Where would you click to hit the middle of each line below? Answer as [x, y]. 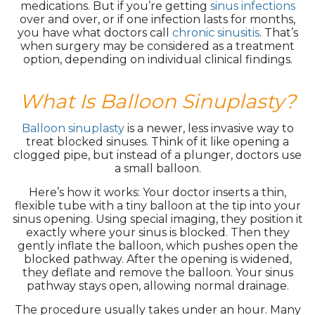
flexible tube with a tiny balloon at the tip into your [157, 206]
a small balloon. [157, 168]
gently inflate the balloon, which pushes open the [157, 246]
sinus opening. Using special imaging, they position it [157, 219]
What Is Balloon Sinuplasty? [157, 101]
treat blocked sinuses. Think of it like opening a [157, 142]
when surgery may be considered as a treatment [157, 46]
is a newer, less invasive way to [209, 128]
